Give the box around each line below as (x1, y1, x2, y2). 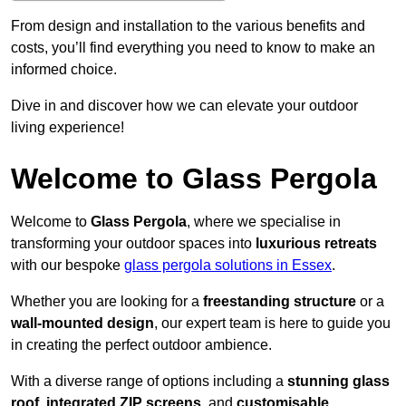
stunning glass (287, 373, 390, 390)
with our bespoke (11, 257, 124, 274)
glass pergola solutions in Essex (124, 257, 332, 274)
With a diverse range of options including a (11, 373, 287, 390)
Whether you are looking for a (11, 294, 203, 310)
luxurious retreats (256, 236, 377, 252)
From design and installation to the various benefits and (11, 18, 365, 34)
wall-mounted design (11, 315, 154, 332)
